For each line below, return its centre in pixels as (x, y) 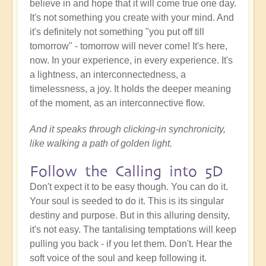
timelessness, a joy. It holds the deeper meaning (130, 89)
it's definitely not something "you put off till (117, 32)
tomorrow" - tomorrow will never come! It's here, (129, 46)
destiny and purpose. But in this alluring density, (130, 216)
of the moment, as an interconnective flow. (117, 103)
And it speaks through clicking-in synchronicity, (128, 129)
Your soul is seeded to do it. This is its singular (127, 201)
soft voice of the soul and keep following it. (118, 258)
